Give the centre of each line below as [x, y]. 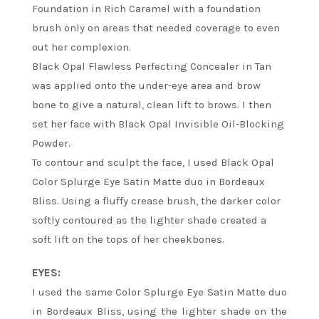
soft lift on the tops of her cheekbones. [128, 239]
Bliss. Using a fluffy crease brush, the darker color [156, 200]
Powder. [51, 143]
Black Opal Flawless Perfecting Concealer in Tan [152, 66]
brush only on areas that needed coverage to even [156, 27]
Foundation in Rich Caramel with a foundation [146, 8]
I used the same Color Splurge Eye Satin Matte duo [159, 292]
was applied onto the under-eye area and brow [146, 85]
